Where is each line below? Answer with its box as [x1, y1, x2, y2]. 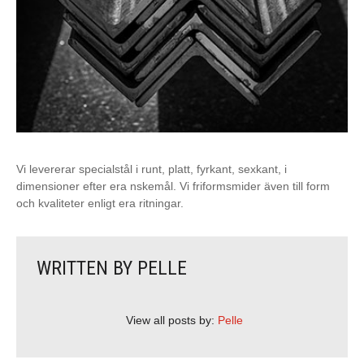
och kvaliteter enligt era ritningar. [16, 196, 184, 210]
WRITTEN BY [37, 256, 137, 279]
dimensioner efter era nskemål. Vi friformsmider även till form [16, 179, 330, 193]
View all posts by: [126, 313, 218, 327]
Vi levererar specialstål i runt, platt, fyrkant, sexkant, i [16, 162, 287, 175]
